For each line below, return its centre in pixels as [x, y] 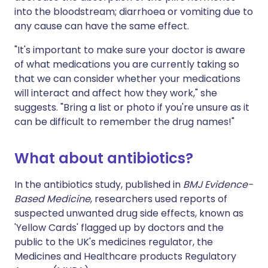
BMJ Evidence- [218, 185]
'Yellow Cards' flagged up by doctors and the [119, 228]
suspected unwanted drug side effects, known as [129, 213]
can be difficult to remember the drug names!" [124, 122]
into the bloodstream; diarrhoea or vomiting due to [134, 12]
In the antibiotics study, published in [99, 185]
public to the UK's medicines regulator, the [114, 242]
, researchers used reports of [159, 199]
